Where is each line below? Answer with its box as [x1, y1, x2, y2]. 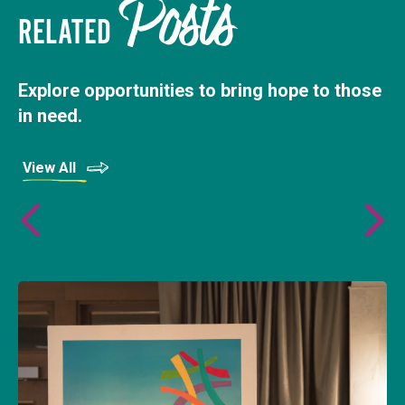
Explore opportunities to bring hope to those [18, 79, 381, 101]
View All [23, 158, 76, 176]
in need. [18, 104, 82, 127]
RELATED [18, 12, 111, 52]
